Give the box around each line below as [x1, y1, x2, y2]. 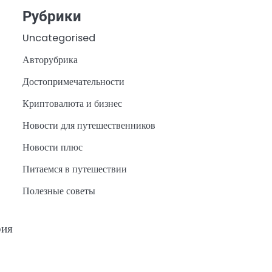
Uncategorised [22, 30, 95, 45]
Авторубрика [22, 52, 78, 67]
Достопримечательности [22, 74, 124, 89]
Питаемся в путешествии [22, 161, 127, 176]
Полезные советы [22, 183, 95, 198]
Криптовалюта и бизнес [22, 96, 122, 110]
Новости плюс [22, 140, 83, 154]
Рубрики [22, 7, 81, 25]
